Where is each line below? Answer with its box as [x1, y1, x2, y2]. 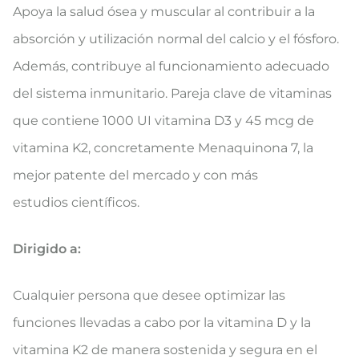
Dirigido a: [13, 240, 81, 256]
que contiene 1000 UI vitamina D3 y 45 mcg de [13, 112, 314, 128]
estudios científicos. [13, 194, 139, 210]
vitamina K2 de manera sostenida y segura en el [13, 341, 317, 357]
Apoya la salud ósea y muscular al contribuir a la [13, 3, 315, 19]
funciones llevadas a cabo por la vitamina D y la [13, 314, 311, 330]
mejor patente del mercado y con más [13, 167, 258, 183]
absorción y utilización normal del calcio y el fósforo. [13, 30, 339, 46]
